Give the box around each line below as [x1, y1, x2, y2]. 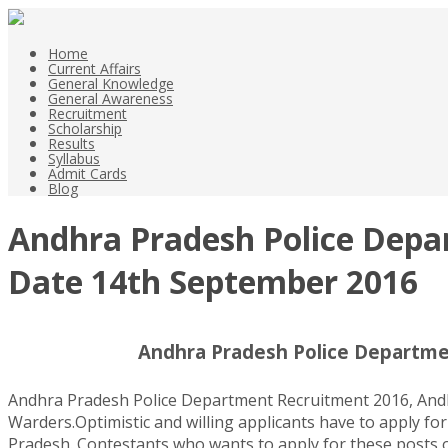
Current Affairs [48, 59, 141, 78]
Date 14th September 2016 [8, 260, 418, 304]
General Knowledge [48, 74, 174, 93]
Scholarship [48, 119, 122, 138]
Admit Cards [48, 164, 127, 183]
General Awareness [48, 89, 173, 108]
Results [48, 134, 95, 153]
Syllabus [48, 149, 100, 168]
